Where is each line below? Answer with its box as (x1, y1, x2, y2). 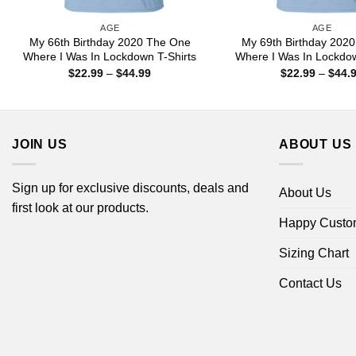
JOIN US (12, 137, 68, 152)
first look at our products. (12, 200, 149, 215)
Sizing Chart (279, 246, 349, 260)
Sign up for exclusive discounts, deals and (12, 180, 249, 195)
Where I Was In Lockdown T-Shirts (23, 50, 197, 64)
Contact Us (279, 276, 342, 290)
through (150, 99, 190, 112)
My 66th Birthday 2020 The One (29, 36, 191, 49)
